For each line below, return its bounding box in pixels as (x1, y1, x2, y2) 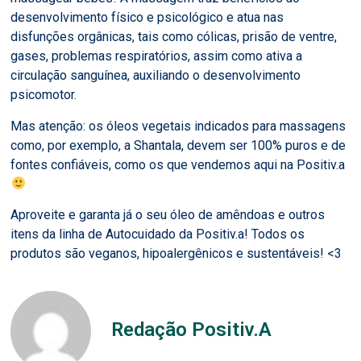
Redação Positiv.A (111, 317, 272, 341)
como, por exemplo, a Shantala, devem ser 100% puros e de (10, 137, 346, 153)
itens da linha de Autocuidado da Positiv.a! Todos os (10, 226, 305, 242)
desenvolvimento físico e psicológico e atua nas (10, 10, 284, 26)
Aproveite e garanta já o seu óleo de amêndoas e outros (10, 206, 326, 222)
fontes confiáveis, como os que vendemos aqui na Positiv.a (10, 156, 346, 172)
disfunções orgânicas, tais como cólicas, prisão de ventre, (10, 29, 338, 45)
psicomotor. (10, 87, 77, 103)
